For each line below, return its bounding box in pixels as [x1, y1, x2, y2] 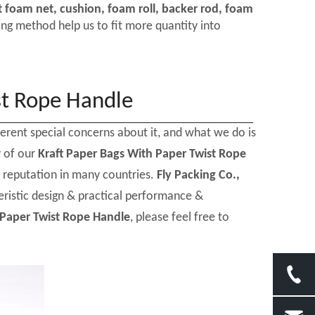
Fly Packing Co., [157, 169, 240, 183]
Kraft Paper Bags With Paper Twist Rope [38, 148, 246, 162]
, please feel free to [130, 211, 229, 225]
